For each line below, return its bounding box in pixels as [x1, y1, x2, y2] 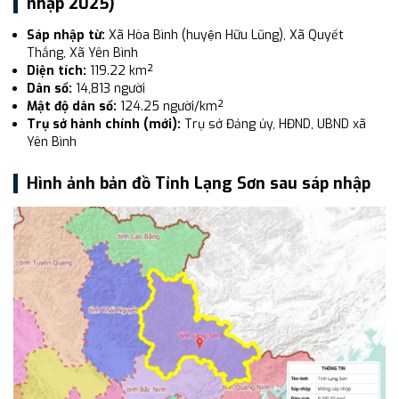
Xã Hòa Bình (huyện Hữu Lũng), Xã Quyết [105, 27, 344, 44]
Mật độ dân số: [27, 98, 117, 115]
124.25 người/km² [117, 98, 224, 115]
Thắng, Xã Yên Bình [27, 45, 138, 61]
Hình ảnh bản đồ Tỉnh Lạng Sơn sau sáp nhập [27, 173, 370, 194]
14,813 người [72, 80, 145, 97]
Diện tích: [27, 62, 86, 79]
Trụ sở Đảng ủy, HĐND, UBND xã [181, 116, 366, 133]
